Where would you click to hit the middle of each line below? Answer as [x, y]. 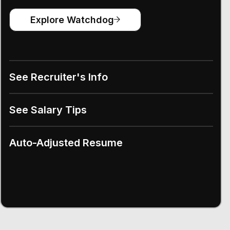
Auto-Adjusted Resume [66, 142]
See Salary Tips [48, 110]
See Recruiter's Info [58, 77]
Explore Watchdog [72, 20]
